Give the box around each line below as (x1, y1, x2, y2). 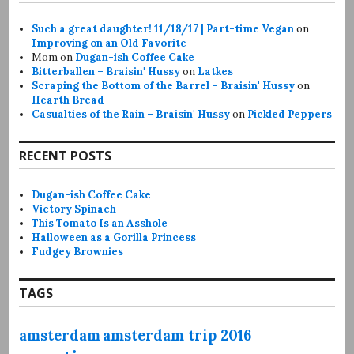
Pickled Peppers (247, 107, 333, 121)
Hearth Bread (32, 92, 105, 107)
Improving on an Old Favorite (32, 36, 187, 50)
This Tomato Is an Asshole (32, 216, 168, 230)
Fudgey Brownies (32, 244, 124, 258)
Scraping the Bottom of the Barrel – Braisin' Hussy (32, 78, 296, 92)
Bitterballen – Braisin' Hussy (32, 64, 181, 78)
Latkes (198, 64, 234, 78)
